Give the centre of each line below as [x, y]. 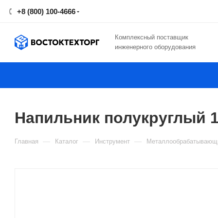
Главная [27, 141]
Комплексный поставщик [152, 37]
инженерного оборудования [155, 47]
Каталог [67, 141]
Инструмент [112, 141]
